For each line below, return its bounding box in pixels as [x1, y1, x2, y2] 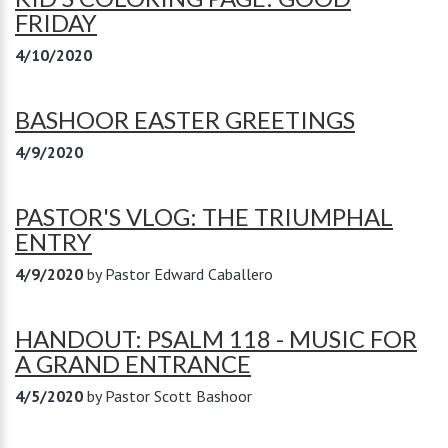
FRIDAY [15, 8, 97, 37]
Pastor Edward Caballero [105, 264, 273, 284]
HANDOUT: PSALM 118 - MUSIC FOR [15, 324, 417, 353]
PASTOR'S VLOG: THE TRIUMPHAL [15, 202, 393, 231]
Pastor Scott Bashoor [105, 386, 252, 406]
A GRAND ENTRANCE [15, 349, 251, 378]
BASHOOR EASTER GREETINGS [15, 105, 355, 134]
